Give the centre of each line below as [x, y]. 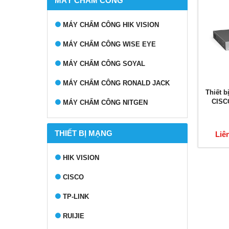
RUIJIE [74, 216]
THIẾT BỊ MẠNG [84, 133]
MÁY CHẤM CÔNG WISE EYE [109, 44]
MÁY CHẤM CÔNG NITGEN [105, 102]
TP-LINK [76, 197]
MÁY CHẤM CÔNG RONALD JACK [116, 83]
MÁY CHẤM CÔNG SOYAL [104, 64]
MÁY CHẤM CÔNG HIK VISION [111, 25]
